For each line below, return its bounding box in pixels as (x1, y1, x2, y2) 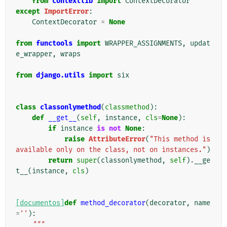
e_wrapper (16, 50, 52, 59)
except (16, 7, 40, 16)
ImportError (44, 7, 89, 16)
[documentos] (16, 199, 64, 208)
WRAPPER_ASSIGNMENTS (105, 39, 182, 48)
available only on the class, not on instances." (16, 145, 206, 155)
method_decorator (81, 199, 145, 208)
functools (36, 39, 72, 48)
